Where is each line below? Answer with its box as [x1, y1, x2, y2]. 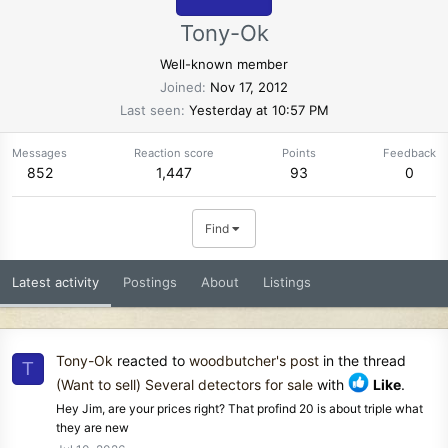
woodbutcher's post [189, 352, 319, 370]
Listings [263, 273, 311, 290]
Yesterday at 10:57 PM [188, 101, 329, 118]
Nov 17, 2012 [210, 78, 288, 95]
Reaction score [134, 145, 215, 160]
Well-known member [160, 55, 288, 72]
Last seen [119, 101, 181, 118]
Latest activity [12, 273, 99, 290]
